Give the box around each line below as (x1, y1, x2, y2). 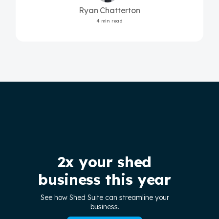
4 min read (96, 17, 123, 24)
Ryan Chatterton (79, 5, 140, 15)
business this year (38, 170, 171, 189)
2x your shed (57, 152, 152, 171)
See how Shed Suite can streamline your (40, 193, 169, 202)
